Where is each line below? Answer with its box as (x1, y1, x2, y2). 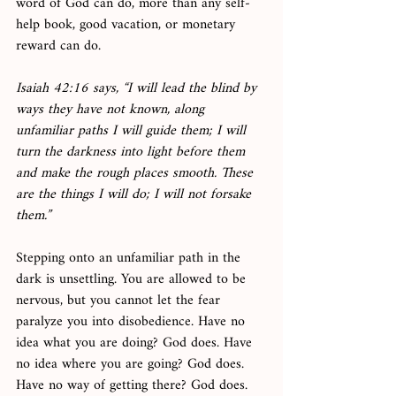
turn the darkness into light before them (16, 138, 249, 168)
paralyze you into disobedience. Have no (16, 308, 249, 338)
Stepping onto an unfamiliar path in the (16, 244, 245, 274)
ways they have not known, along (16, 95, 209, 126)
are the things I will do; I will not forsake (16, 180, 255, 210)
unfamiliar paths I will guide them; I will (16, 117, 250, 147)
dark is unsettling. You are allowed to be (16, 265, 250, 295)
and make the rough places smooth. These (16, 159, 257, 189)
